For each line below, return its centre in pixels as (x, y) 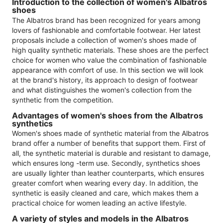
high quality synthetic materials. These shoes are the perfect (110, 50)
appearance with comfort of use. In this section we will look (108, 70)
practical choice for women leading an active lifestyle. (99, 203)
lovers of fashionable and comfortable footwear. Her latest (106, 30)
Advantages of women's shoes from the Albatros (108, 115)
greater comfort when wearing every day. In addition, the (105, 183)
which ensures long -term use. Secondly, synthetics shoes (106, 163)
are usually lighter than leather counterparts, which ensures (108, 173)
